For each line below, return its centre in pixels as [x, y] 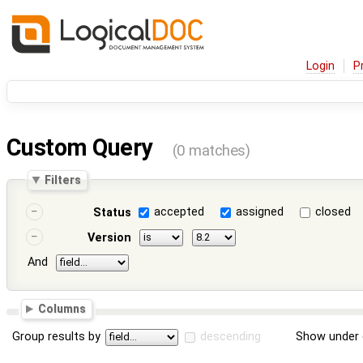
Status [112, 213]
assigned [260, 212]
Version [109, 238]
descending [231, 336]
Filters [63, 179]
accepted [179, 212]
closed [333, 212]
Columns [62, 309]
